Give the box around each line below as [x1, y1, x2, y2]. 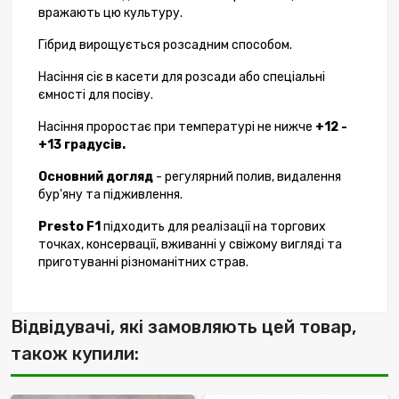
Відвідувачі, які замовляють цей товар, [11, 316, 356, 338]
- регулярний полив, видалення [153, 169, 341, 185]
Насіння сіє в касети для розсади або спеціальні [38, 69, 325, 85]
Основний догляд [38, 169, 153, 185]
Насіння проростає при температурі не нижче [38, 119, 313, 135]
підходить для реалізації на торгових [103, 219, 326, 235]
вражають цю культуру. [38, 5, 183, 21]
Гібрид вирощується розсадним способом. [38, 37, 292, 53]
